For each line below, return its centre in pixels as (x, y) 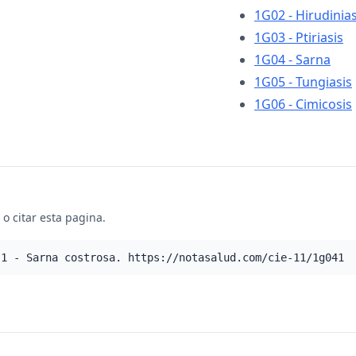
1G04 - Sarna (292, 60)
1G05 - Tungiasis (303, 82)
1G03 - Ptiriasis (299, 37)
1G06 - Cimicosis (303, 104)
